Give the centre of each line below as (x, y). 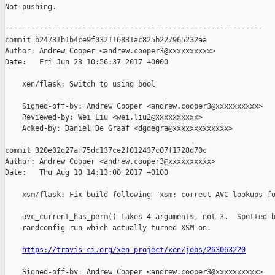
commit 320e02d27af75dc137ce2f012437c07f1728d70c (106, 151)
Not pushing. (31, 7)
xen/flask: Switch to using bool (80, 84)
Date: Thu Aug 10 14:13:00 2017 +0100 (87, 173)
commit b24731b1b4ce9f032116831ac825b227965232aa (106, 40)
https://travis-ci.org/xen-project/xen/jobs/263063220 (134, 250)
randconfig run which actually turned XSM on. (108, 228)
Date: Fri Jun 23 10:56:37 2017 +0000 (87, 62)
